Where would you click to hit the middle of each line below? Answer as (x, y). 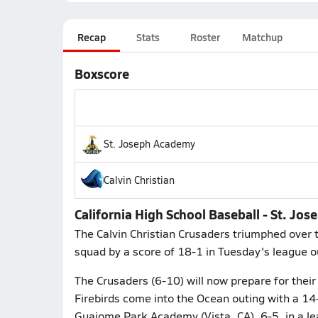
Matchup (262, 37)
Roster (205, 37)
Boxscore (102, 73)
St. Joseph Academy (149, 144)
